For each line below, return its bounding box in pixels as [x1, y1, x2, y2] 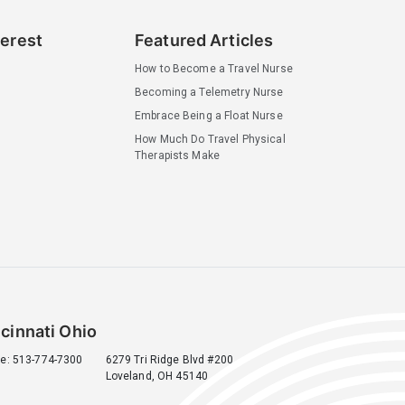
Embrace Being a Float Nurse [134, 108, 283, 122]
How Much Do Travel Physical [134, 132, 286, 146]
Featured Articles [134, 30, 274, 50]
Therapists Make [134, 148, 221, 162]
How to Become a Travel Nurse [134, 61, 293, 75]
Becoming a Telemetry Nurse [134, 85, 284, 99]
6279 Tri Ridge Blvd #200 [105, 353, 233, 366]
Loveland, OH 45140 [105, 369, 209, 382]
